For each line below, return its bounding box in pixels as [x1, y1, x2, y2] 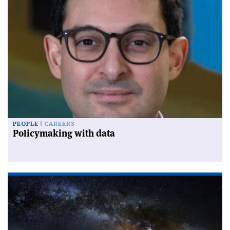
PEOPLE [13, 120, 39, 128]
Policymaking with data [13, 127, 115, 139]
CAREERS [44, 120, 75, 128]
